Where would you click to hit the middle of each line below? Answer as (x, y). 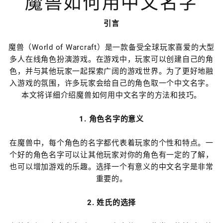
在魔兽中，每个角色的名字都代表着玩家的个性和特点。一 (111, 143)
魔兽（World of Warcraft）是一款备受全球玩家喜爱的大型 (111, 47)
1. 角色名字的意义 (111, 119)
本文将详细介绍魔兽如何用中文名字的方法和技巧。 (111, 95)
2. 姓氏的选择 (111, 203)
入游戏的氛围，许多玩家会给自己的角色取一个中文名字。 (111, 83)
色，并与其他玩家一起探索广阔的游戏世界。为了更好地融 (111, 71)
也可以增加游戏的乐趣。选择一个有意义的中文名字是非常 (111, 167)
